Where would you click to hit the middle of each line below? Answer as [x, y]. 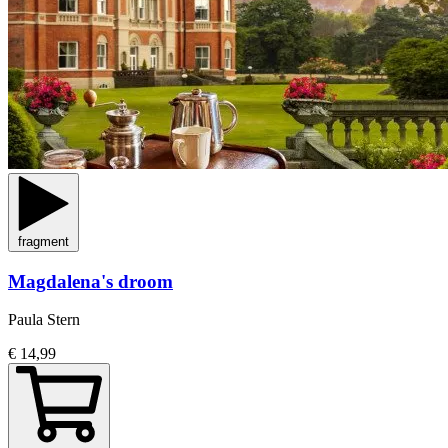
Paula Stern [44, 320]
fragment [43, 241]
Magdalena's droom [90, 281]
